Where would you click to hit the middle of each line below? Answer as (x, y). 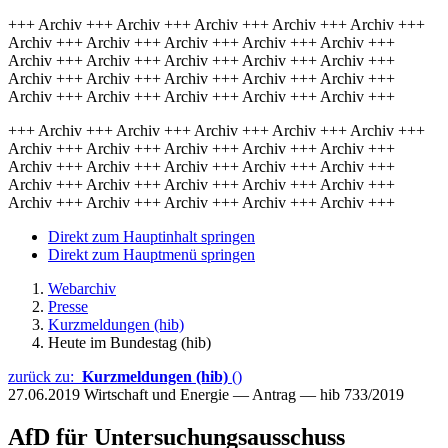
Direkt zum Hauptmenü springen (151, 254)
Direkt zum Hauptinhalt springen (151, 236)
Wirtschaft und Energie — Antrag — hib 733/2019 (244, 394)
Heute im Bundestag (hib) (129, 342)
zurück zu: (45, 376)
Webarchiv (82, 288)
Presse (68, 306)
